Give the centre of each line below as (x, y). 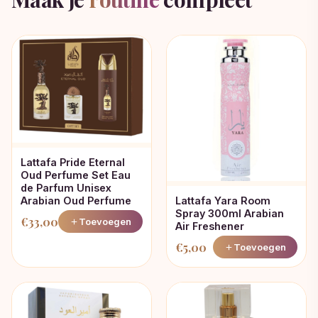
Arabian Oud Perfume (76, 201)
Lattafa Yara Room (223, 201)
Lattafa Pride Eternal (73, 163)
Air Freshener (210, 226)
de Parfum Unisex (66, 188)
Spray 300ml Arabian (230, 214)
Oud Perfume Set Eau (76, 175)
